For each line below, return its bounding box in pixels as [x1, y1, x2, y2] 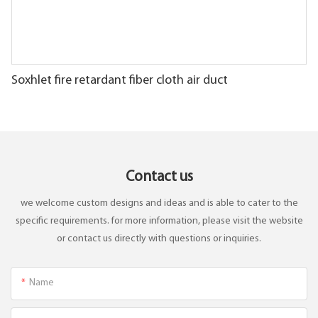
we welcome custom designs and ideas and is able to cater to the [20, 197, 298, 209]
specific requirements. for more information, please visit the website [15, 215, 303, 226]
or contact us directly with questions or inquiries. [57, 233, 261, 244]
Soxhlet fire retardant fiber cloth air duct [11, 74, 228, 88]
